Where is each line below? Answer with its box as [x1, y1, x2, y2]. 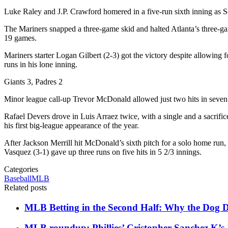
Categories [4, 164, 38, 174]
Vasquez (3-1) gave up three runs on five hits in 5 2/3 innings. [4, 147, 202, 156]
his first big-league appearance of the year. [4, 121, 139, 130]
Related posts [4, 183, 47, 192]
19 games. [4, 33, 37, 42]
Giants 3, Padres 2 [4, 77, 63, 86]
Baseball [4, 174, 32, 183]
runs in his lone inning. [4, 60, 77, 69]
